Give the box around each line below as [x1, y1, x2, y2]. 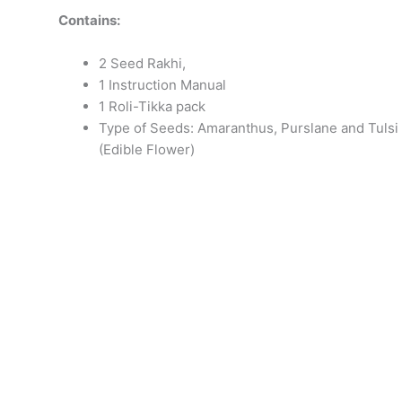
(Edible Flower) [99, 141, 195, 158]
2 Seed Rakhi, [99, 55, 186, 72]
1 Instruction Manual [99, 76, 226, 93]
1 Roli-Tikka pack [99, 98, 205, 115]
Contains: [58, 12, 120, 29]
